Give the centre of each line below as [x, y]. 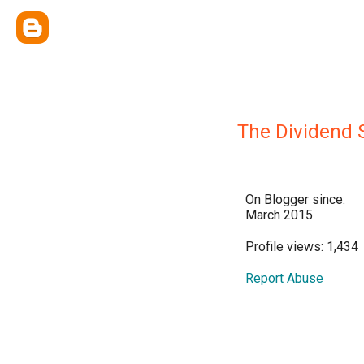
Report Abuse [284, 278]
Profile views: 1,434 [302, 247]
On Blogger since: [295, 199]
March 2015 [279, 215]
